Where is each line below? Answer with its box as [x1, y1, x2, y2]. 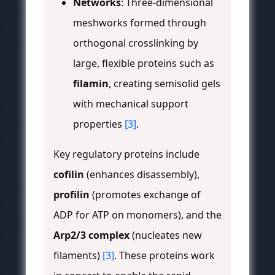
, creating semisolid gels [109, 76, 220, 90]
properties [73, 117, 125, 131]
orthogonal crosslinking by [73, 36, 198, 50]
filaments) [53, 248, 103, 262]
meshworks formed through [73, 15, 206, 29]
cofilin [53, 167, 84, 181]
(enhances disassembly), [84, 167, 199, 181]
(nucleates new [130, 228, 202, 242]
